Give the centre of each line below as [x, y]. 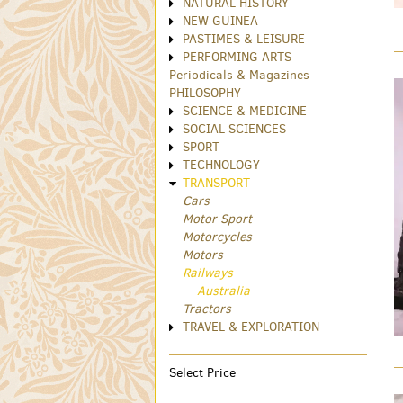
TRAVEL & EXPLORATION [251, 327]
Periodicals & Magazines [239, 76]
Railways [208, 273]
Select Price [202, 373]
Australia [224, 291]
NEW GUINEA [220, 22]
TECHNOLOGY [221, 166]
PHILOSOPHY [205, 94]
